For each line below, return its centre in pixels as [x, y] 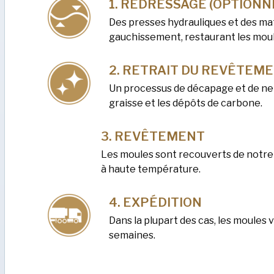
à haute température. [150, 169]
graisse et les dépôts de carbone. [186, 103]
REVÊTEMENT [159, 137]
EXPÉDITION [163, 203]
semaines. [132, 235]
